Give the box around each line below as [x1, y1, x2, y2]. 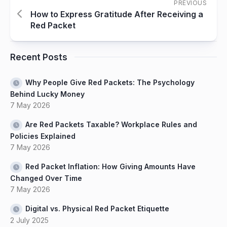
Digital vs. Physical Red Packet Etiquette [25, 204, 169, 213]
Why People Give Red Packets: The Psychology [25, 78, 195, 87]
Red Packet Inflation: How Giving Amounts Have [25, 162, 196, 171]
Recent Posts [10, 52, 67, 62]
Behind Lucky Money [10, 89, 85, 98]
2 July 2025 [10, 215, 49, 224]
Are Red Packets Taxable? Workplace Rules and [25, 120, 197, 129]
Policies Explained [10, 131, 75, 140]
